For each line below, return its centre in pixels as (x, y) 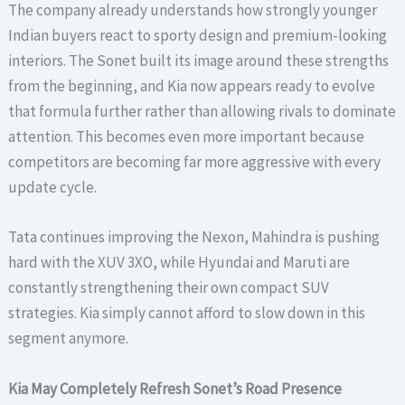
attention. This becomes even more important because (187, 137)
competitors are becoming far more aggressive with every (195, 162)
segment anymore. (69, 339)
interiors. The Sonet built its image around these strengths (199, 61)
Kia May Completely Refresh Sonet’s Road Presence (175, 388)
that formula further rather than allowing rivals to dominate (202, 112)
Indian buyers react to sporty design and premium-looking (198, 36)
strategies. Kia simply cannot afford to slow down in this (187, 313)
